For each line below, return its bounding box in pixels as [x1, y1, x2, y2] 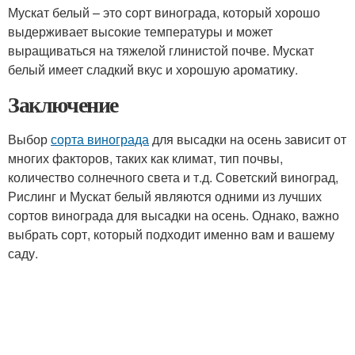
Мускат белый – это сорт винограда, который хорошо [8, 3, 320, 21]
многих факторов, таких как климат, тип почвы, [8, 149, 283, 167]
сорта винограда [51, 130, 149, 148]
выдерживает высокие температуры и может [8, 22, 273, 40]
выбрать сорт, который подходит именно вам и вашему [8, 225, 334, 243]
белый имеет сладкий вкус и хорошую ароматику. [8, 60, 298, 78]
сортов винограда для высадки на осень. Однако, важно [8, 206, 339, 224]
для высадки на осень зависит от [149, 130, 346, 148]
